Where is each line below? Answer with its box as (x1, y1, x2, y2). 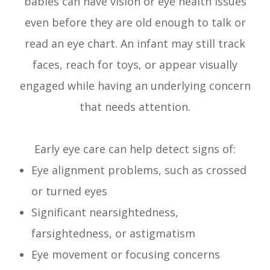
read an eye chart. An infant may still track (25, 36, 245, 51)
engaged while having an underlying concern (19, 78, 251, 93)
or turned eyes (31, 184, 108, 199)
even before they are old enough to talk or (24, 15, 246, 30)
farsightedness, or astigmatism (31, 226, 196, 241)
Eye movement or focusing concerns (31, 247, 221, 262)
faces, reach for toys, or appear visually (33, 57, 237, 72)
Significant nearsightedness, (31, 205, 179, 220)
